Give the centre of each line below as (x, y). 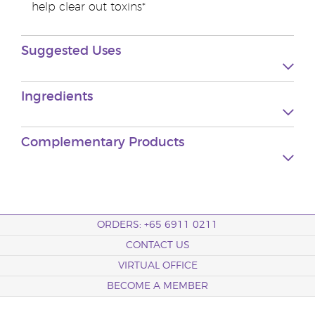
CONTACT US (157, 245)
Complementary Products (103, 143)
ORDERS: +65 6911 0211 (157, 225)
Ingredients (57, 97)
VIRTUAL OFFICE (157, 266)
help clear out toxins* (89, 7)
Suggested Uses (71, 51)
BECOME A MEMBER (157, 286)
